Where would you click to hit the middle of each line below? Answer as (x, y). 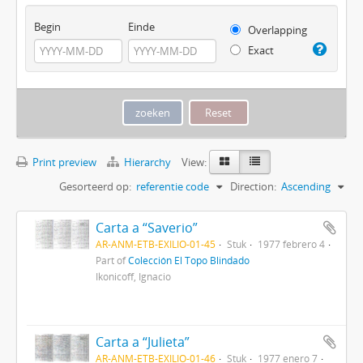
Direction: (253, 187)
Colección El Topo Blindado (188, 261)
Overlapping (276, 30)
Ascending (306, 187)
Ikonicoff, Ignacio (133, 277)
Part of (111, 261)
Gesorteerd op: (95, 187)
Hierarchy (147, 162)
